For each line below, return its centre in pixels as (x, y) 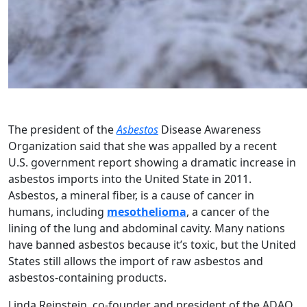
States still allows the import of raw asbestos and (136, 261)
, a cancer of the (228, 212)
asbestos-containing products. (87, 278)
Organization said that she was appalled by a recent (143, 146)
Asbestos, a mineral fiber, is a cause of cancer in (131, 195)
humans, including (58, 212)
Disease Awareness (210, 130)
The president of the (62, 130)
